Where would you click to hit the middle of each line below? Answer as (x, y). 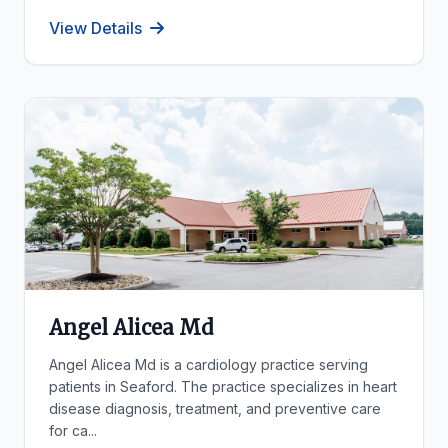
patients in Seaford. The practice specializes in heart (223, 386)
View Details (95, 28)
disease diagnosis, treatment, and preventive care (215, 408)
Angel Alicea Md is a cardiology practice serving (208, 364)
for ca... (73, 430)
